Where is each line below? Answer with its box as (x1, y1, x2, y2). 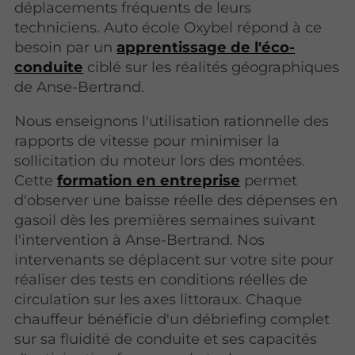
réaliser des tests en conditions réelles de (14, 270, 308, 289)
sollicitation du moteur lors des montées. (14, 151, 306, 170)
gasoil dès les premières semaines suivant (14, 211, 316, 230)
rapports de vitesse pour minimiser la (14, 132, 281, 151)
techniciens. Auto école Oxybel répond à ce (14, 17, 323, 36)
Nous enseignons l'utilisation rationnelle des (14, 112, 330, 131)
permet (240, 171, 298, 190)
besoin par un (14, 37, 117, 56)
